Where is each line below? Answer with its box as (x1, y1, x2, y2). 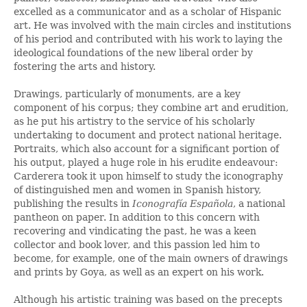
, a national (233, 197, 285, 209)
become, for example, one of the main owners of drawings (14, 252, 288, 264)
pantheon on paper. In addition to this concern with (14, 211, 260, 223)
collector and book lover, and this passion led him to (14, 238, 260, 250)
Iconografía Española (132, 197, 233, 209)
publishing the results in (14, 197, 132, 209)
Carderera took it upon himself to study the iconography (14, 170, 283, 182)
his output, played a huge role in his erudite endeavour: (14, 156, 278, 168)
